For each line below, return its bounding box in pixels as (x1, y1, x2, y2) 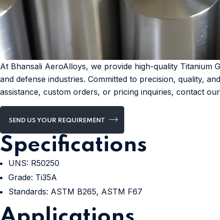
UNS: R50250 (8, 158, 59, 168)
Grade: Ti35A (8, 172, 57, 182)
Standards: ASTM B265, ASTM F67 (8, 186, 142, 196)
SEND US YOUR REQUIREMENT (9, 117, 107, 124)
